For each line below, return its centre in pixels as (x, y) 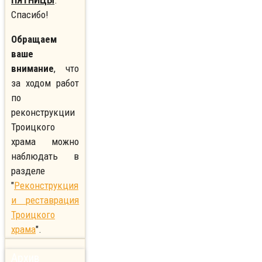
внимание (32, 69)
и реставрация (45, 200)
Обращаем (34, 39)
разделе (28, 171)
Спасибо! (30, 15)
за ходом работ (45, 83)
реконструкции (43, 113)
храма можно (45, 142)
